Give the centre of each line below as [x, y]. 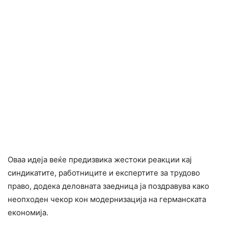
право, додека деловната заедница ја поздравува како [108, 186]
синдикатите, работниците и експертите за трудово [104, 173]
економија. [28, 213]
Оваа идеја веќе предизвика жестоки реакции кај [100, 160]
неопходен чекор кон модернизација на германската [107, 199]
